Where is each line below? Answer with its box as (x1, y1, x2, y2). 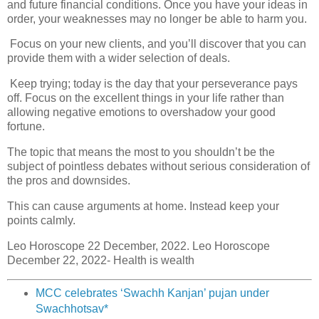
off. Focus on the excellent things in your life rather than (7, 92, 284, 105)
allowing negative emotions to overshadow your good (7, 106, 276, 119)
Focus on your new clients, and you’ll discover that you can (7, 38, 306, 51)
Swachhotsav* (35, 303, 108, 315)
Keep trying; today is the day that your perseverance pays (7, 78, 298, 90)
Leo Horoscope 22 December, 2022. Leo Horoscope (7, 239, 270, 252)
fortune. (7, 120, 45, 133)
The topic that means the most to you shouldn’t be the (7, 146, 275, 159)
